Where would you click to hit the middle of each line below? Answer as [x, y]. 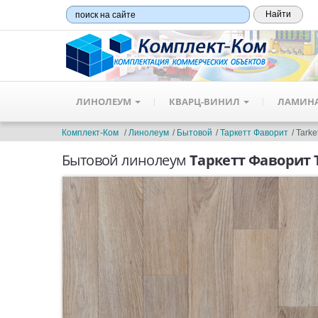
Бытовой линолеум [124, 160]
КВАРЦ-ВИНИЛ [205, 101]
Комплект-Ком [90, 133]
